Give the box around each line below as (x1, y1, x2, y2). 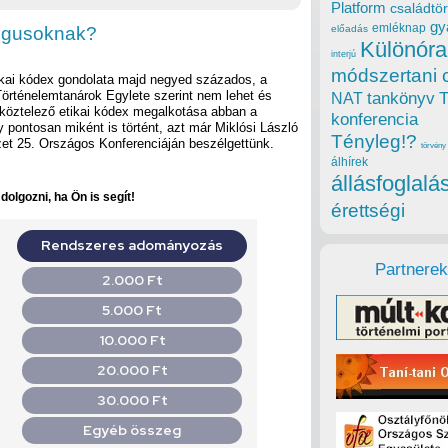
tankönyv (367, 89, 435, 109)
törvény (421, 141, 446, 151)
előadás (331, 23, 368, 35)
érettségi (331, 200, 405, 222)
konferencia (331, 110, 418, 130)
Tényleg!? (331, 131, 417, 153)
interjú (331, 49, 356, 60)
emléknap (372, 21, 426, 36)
